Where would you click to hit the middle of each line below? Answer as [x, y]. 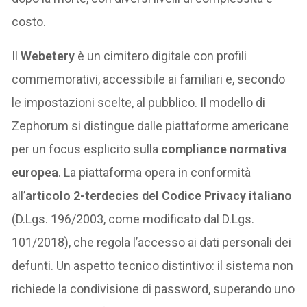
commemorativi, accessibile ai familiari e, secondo [149, 79]
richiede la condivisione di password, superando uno [153, 289]
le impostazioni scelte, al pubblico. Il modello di [139, 103]
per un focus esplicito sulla [87, 149]
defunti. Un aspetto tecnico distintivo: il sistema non [153, 266]
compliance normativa [224, 149]
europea [35, 173]
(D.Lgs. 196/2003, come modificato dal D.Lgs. [133, 219]
